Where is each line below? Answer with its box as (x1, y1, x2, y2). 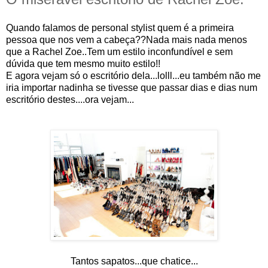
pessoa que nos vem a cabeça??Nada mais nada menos (6, 34, 247, 45)
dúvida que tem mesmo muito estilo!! (6, 58, 160, 69)
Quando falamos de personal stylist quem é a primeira (6, 22, 234, 33)
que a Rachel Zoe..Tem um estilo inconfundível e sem (6, 46, 233, 57)
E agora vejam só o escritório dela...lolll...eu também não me (6, 70, 261, 81)
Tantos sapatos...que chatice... (70, 255, 198, 266)
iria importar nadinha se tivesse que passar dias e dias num (6, 82, 257, 93)
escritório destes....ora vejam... (6, 94, 134, 105)
